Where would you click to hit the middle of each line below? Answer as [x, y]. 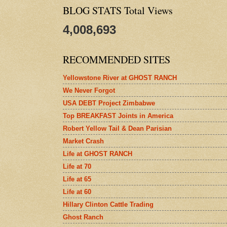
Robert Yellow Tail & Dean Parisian [117, 128]
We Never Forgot [89, 90]
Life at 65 [77, 179]
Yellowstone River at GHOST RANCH [120, 78]
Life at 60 [77, 192]
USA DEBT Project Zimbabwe [109, 103]
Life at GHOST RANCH [98, 154]
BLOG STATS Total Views [118, 10]
